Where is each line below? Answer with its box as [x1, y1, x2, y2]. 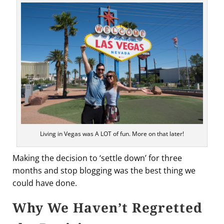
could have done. [12, 177, 77, 188]
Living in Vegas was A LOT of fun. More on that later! [39, 129, 184, 138]
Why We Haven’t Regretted [12, 198, 202, 216]
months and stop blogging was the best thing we [12, 164, 195, 176]
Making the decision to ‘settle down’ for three [12, 152, 182, 163]
